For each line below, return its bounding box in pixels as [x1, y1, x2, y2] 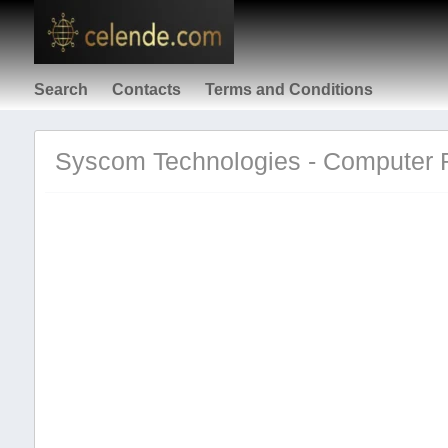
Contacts [111, 81, 181, 98]
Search [33, 81, 88, 98]
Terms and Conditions [204, 81, 373, 98]
